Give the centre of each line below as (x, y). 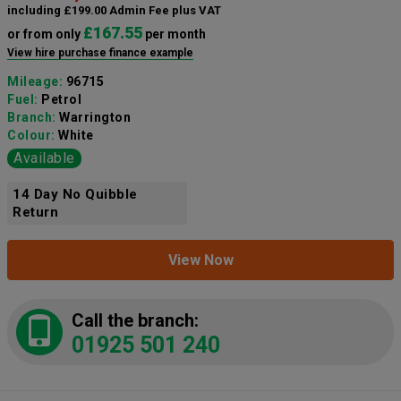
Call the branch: (135, 321)
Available (44, 158)
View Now (200, 260)
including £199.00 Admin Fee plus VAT (114, 11)
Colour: (33, 136)
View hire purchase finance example (100, 53)
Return (35, 213)
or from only (45, 34)
